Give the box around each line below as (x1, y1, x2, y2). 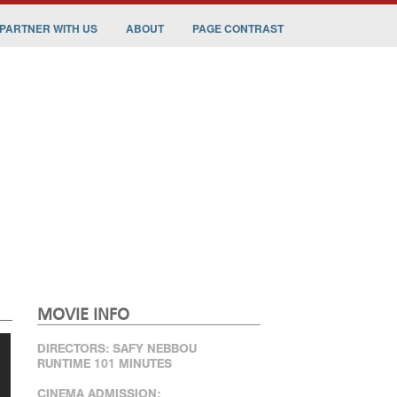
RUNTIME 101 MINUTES (37, 356, 172, 371)
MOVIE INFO (37, 305, 129, 324)
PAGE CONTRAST (192, 20, 284, 36)
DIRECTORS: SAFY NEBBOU (37, 341, 197, 356)
